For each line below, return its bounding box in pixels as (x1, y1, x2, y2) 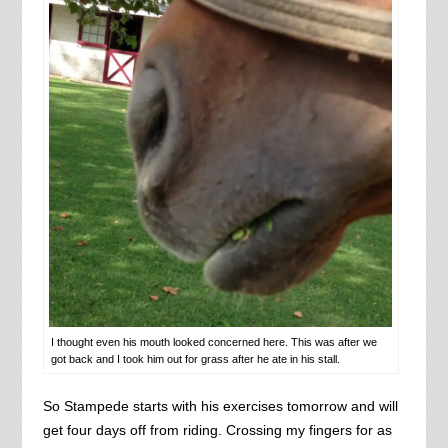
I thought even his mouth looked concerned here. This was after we (50, 336, 377, 349)
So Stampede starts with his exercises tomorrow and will (42, 398, 398, 415)
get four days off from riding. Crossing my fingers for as (42, 422, 392, 439)
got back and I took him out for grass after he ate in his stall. (50, 353, 340, 366)
